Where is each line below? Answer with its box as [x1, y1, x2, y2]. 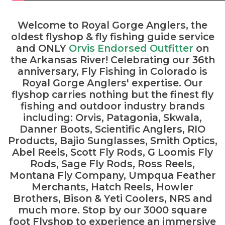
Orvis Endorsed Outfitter [69, 42, 193, 54]
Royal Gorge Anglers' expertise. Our [22, 76, 203, 89]
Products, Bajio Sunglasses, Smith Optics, [8, 134, 217, 147]
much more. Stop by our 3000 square [18, 203, 207, 216]
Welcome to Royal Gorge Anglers [18, 19, 186, 31]
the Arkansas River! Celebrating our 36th [10, 53, 215, 66]
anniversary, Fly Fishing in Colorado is [18, 65, 207, 77]
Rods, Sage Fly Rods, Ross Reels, [30, 157, 195, 170]
